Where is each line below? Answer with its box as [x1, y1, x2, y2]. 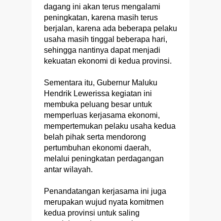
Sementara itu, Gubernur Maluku [44, 78, 157, 87]
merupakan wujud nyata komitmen [44, 198, 164, 207]
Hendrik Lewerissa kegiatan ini [44, 89, 152, 98]
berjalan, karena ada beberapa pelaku [44, 24, 177, 33]
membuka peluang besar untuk [44, 100, 152, 109]
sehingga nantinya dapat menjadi [44, 46, 160, 55]
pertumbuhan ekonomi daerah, [44, 144, 151, 152]
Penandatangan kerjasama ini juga [44, 187, 166, 196]
